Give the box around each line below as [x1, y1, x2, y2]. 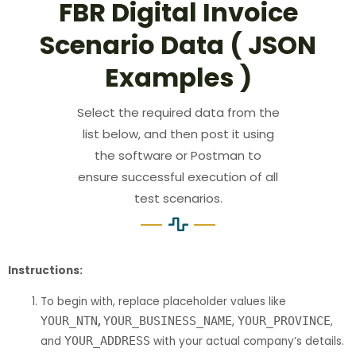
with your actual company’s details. [150, 334, 345, 350]
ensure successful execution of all [78, 168, 278, 186]
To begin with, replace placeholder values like [41, 294, 287, 310]
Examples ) [104, 60, 252, 96]
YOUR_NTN [41, 314, 99, 329]
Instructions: [8, 263, 83, 279]
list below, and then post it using [82, 126, 274, 143]
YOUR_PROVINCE [238, 314, 331, 329]
